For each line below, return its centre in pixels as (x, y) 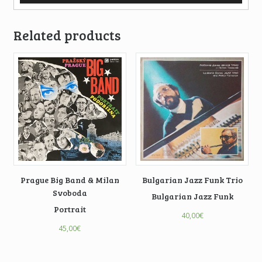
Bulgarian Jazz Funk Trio (192, 180)
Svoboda (70, 193)
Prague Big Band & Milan (70, 180)
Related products (67, 35)
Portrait (70, 209)
